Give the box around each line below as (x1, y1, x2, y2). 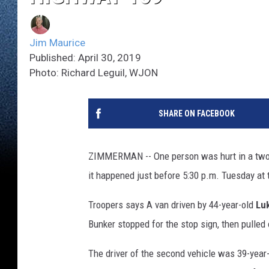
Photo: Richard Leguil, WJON (29, 67, 158, 79)
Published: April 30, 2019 (29, 52, 141, 64)
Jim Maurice (29, 37, 85, 49)
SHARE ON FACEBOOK (158, 109, 235, 119)
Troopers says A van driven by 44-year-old (88, 199, 256, 211)
